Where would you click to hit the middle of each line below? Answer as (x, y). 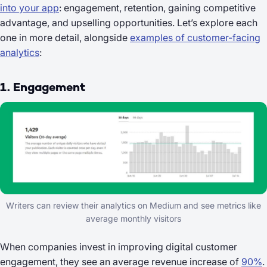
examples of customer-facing (195, 38)
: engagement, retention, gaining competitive (157, 8)
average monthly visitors (133, 218)
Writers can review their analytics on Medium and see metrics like (133, 205)
